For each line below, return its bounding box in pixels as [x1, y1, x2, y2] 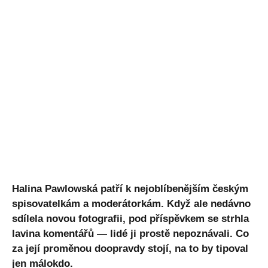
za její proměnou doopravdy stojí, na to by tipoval [12, 242, 248, 254]
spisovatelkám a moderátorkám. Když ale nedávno [12, 197, 251, 209]
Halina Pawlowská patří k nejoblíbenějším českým [12, 182, 248, 194]
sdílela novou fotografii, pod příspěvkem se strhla [12, 212, 249, 224]
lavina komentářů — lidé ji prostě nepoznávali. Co [12, 227, 249, 239]
